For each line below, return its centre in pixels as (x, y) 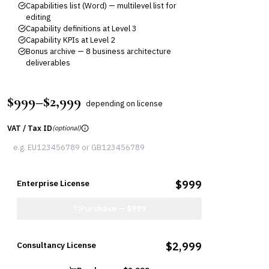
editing (38, 17)
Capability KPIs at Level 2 (71, 40)
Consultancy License (56, 245)
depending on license (124, 104)
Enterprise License (53, 183)
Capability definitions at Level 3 (81, 29)
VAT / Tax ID (30, 128)
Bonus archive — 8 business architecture (98, 51)
